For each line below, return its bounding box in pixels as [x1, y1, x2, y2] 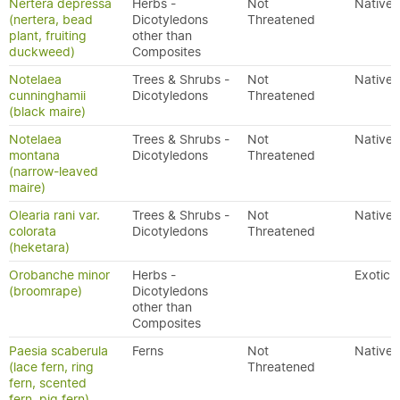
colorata [9, 223, 56, 239]
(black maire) [9, 104, 86, 120]
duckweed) [9, 44, 75, 60]
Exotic [354, 267, 390, 283]
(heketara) [9, 239, 70, 255]
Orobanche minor [9, 267, 110, 283]
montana [9, 147, 60, 163]
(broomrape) [9, 283, 82, 299]
